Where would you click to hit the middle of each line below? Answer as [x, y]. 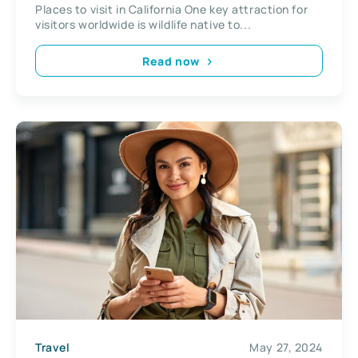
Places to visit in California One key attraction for [172, 10]
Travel [53, 347]
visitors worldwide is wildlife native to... [143, 25]
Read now [171, 61]
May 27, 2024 [286, 347]
